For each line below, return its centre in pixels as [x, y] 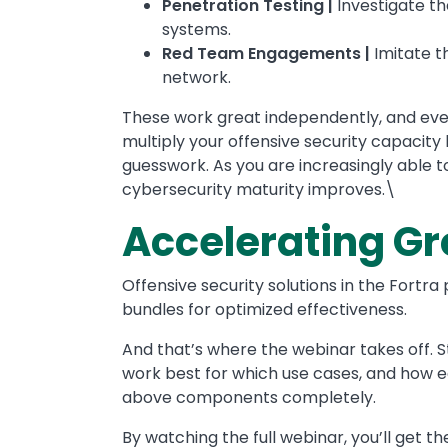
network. [196, 77]
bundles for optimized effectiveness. [264, 309]
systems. [196, 29]
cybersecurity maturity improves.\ [259, 189]
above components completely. [249, 397]
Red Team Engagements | [266, 53]
